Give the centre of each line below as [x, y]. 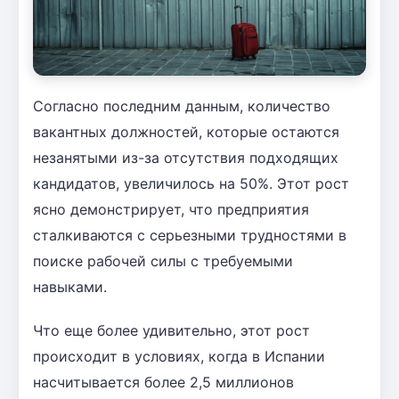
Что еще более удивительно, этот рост [171, 330]
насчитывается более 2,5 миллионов [163, 382]
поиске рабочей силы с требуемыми [163, 261]
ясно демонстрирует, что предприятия [171, 209]
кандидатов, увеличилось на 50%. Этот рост [191, 183]
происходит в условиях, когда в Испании [179, 356]
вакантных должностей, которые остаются [186, 131]
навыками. [70, 286]
